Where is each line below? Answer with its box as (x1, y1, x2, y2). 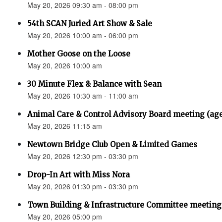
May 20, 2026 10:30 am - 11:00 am (27, 91, 138, 101)
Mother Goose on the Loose (27, 49, 130, 58)
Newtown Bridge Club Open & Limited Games (27, 140, 197, 149)
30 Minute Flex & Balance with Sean (27, 79, 162, 89)
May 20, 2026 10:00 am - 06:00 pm (27, 30, 138, 40)
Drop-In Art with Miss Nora (27, 170, 130, 179)
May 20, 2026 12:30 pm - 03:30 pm (27, 151, 138, 161)
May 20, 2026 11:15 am (27, 121, 102, 131)
